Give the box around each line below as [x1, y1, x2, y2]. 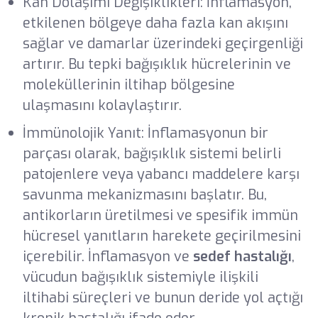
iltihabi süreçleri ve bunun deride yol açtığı [22, 288, 303, 308]
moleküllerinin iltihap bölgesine [22, 75, 235, 95]
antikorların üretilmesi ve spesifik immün [22, 206, 298, 226]
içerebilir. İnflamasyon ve [22, 247, 193, 267]
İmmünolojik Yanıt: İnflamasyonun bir [22, 124, 268, 143]
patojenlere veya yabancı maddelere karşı [22, 165, 300, 185]
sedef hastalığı [192, 247, 292, 267]
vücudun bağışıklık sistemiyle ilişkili [22, 268, 258, 287]
